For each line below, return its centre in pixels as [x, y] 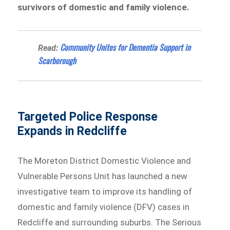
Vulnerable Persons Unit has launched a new [103, 176]
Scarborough [57, 60]
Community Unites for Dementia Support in [126, 47]
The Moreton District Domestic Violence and [104, 160]
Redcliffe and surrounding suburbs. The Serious [110, 222]
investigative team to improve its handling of [105, 191]
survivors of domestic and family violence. [104, 7]
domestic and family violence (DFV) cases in [104, 207]
